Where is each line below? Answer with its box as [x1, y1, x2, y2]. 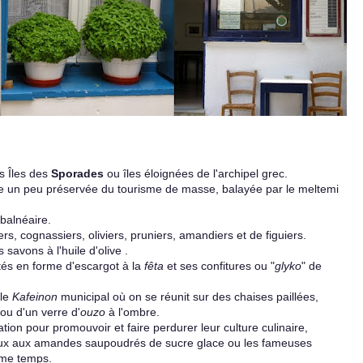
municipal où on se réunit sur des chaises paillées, [58, 290, 318, 303]
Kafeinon [12, 290, 58, 303]
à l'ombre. [105, 305, 160, 318]
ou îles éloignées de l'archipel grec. [107, 167, 288, 180]
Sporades [48, 167, 107, 180]
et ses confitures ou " [167, 259, 275, 272]
